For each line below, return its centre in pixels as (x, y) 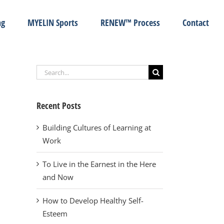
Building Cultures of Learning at (97, 128)
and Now (58, 177)
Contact (196, 22)
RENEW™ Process (130, 22)
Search (47, 71)
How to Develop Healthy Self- (93, 201)
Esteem (55, 214)
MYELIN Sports (53, 22)
